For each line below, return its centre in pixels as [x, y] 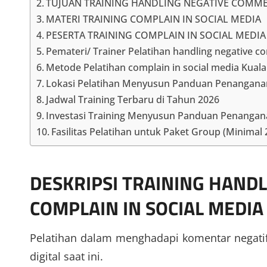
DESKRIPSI [76, 183]
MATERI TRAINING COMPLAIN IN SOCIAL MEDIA [154, 19]
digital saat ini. [66, 256]
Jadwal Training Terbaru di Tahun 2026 [133, 100]
